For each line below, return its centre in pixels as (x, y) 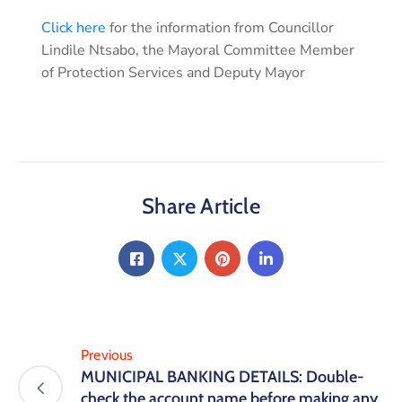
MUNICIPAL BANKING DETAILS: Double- (223, 377)
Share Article (201, 206)
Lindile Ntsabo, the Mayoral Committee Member (198, 51)
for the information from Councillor (220, 28)
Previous (107, 355)
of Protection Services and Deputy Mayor (173, 73)
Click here (74, 28)
